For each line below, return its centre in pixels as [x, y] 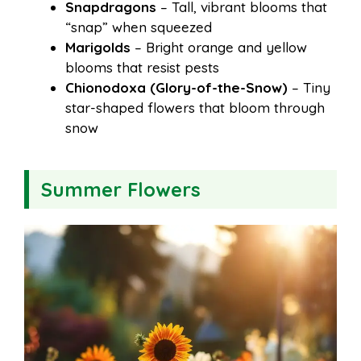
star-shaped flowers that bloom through [195, 108]
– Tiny [309, 88]
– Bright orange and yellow [219, 48]
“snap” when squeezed [139, 27]
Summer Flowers [121, 190]
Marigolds [98, 48]
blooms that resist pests [142, 68]
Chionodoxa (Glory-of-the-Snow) [176, 88]
